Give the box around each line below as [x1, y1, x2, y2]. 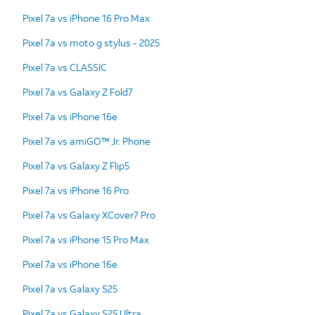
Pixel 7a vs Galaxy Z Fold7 [22, 84, 133, 98]
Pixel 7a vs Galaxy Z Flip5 [22, 158, 129, 172]
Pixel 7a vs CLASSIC [22, 60, 107, 74]
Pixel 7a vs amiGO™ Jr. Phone [22, 134, 150, 148]
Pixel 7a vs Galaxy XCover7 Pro [22, 207, 155, 221]
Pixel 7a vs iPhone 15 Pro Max [22, 232, 149, 246]
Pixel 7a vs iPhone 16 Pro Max [22, 11, 150, 25]
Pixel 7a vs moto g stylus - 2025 [22, 35, 160, 49]
